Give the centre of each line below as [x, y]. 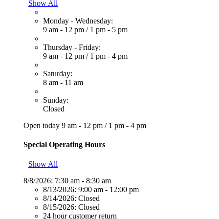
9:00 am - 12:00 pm [109, 189]
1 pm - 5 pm [109, 30]
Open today [43, 126]
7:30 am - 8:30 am [83, 180]
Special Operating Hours [64, 145]
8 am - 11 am [63, 83]
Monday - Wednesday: [78, 21]
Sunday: [56, 100]
